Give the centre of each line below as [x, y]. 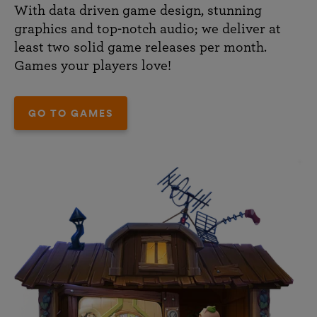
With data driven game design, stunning [138, 10]
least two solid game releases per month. [140, 47]
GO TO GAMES [71, 113]
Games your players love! [93, 65]
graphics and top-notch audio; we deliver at [148, 29]
